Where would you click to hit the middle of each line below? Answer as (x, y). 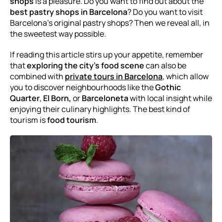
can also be (165, 65)
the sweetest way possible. (58, 34)
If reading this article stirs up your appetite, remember (107, 55)
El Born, (57, 98)
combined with (37, 76)
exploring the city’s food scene (85, 65)
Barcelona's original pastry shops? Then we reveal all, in (110, 23)
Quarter (25, 98)
